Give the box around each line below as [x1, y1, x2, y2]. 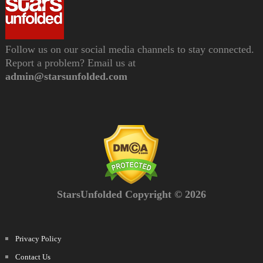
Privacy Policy [15, 234, 62, 243]
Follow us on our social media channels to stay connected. [5, 43, 254, 55]
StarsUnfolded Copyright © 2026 [56, 188, 206, 200]
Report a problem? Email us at [5, 56, 136, 69]
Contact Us [15, 252, 50, 261]
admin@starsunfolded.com [5, 70, 127, 82]
